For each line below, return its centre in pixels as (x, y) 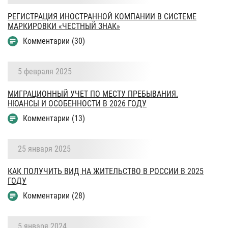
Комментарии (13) (54, 118)
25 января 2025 (44, 149)
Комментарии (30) (54, 41)
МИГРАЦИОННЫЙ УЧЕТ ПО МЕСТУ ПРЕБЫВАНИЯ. (93, 94)
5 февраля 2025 (45, 71)
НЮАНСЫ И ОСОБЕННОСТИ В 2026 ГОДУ (77, 103)
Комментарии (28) (54, 195)
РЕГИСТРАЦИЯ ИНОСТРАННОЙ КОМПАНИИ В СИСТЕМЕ (102, 16)
